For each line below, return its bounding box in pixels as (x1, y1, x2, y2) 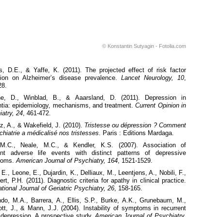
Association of (142, 141, 186, 149)
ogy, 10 (162, 74, 184, 82)
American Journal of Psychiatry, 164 (16, 157, 118, 165)
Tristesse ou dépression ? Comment (84, 122, 186, 129)
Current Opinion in (135, 102, 186, 109)
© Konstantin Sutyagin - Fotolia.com (102, 43, 186, 49)
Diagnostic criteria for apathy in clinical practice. (47, 177, 186, 185)
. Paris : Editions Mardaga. (99, 129, 174, 137)
